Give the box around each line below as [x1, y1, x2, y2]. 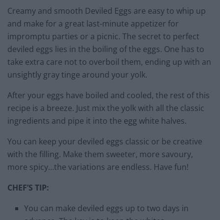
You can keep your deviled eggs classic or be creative [7, 136, 202, 147]
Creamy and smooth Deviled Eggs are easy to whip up [7, 5, 206, 16]
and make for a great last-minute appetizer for [7, 18, 179, 29]
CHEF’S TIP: [7, 182, 49, 193]
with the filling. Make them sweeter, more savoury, [7, 148, 193, 160]
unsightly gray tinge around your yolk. [7, 69, 147, 80]
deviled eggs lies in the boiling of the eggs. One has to [7, 43, 204, 55]
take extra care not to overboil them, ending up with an [7, 56, 211, 67]
